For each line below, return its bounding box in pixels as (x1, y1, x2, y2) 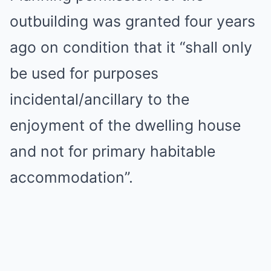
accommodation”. (10, 168, 133, 186)
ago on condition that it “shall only (10, 38, 252, 56)
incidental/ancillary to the (10, 90, 189, 108)
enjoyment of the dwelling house (10, 116, 241, 134)
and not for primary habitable (10, 142, 215, 160)
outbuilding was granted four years (10, 12, 255, 30)
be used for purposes (10, 64, 158, 82)
